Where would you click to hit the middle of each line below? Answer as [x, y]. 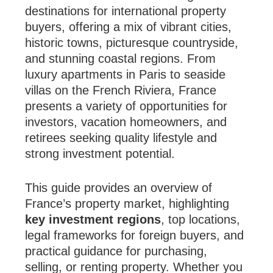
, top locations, [201, 219]
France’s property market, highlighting [127, 204]
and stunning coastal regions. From [121, 58]
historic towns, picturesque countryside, [132, 43]
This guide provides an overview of [119, 188]
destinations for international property [126, 11]
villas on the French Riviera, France [121, 90]
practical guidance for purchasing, [116, 251]
